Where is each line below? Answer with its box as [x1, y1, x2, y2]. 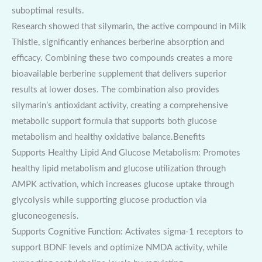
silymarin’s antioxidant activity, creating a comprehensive [12, 101, 228, 111]
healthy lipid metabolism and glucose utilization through [12, 164, 226, 174]
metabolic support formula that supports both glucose [12, 117, 217, 126]
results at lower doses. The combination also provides [12, 85, 219, 95]
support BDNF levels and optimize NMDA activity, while [12, 243, 227, 253]
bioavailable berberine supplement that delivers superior [12, 70, 226, 79]
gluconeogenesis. [12, 212, 79, 221]
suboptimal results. [12, 6, 84, 16]
